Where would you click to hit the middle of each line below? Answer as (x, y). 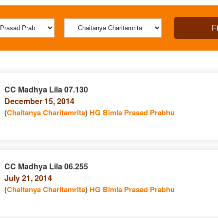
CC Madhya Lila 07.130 (46, 89)
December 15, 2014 (39, 101)
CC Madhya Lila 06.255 (46, 166)
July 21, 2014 (28, 178)
